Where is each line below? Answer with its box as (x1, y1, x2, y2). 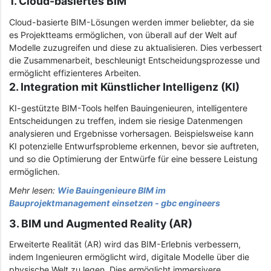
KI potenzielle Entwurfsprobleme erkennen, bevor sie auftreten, (9, 140, 259, 151)
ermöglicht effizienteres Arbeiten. (9, 67, 141, 78)
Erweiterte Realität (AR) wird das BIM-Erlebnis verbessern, (9, 239, 241, 250)
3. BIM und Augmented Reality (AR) (9, 217, 192, 230)
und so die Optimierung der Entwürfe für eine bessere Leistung (9, 153, 258, 164)
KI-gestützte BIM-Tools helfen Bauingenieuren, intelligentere (9, 102, 247, 113)
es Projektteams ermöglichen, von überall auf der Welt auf (9, 29, 237, 40)
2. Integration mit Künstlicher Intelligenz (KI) (9, 80, 240, 93)
